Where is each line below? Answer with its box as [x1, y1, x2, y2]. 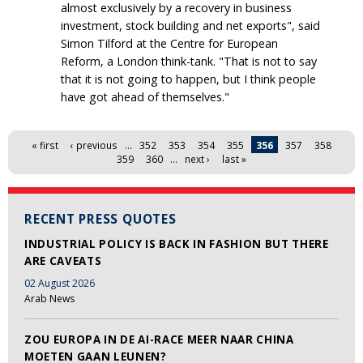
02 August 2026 [24, 275, 95, 290]
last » [222, 152, 246, 165]
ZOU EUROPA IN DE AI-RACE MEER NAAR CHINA [24, 331, 294, 347]
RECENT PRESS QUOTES [24, 211, 177, 228]
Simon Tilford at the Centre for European [61, 35, 278, 51]
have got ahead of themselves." [61, 88, 229, 105]
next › [185, 152, 210, 165]
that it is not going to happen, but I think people [61, 70, 316, 87]
